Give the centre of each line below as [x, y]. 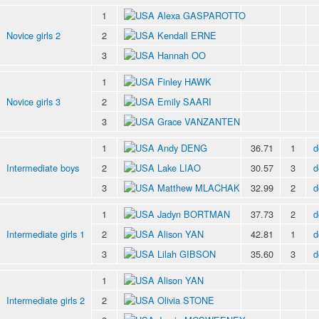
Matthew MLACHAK [199, 187]
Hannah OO [182, 55]
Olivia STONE [186, 300]
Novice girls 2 [33, 35]
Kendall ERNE [187, 35]
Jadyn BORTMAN [194, 214]
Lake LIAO [179, 167]
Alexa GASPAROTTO [202, 15]
